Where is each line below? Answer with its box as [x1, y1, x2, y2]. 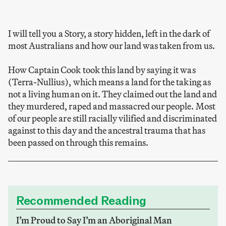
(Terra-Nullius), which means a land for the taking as [8, 76, 211, 88]
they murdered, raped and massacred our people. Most [8, 100, 215, 112]
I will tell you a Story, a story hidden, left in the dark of [8, 27, 210, 39]
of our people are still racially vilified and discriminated [8, 112, 217, 124]
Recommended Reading [16, 193, 146, 209]
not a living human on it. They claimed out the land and [8, 88, 217, 100]
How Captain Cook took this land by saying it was [8, 64, 196, 76]
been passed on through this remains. [8, 136, 149, 148]
